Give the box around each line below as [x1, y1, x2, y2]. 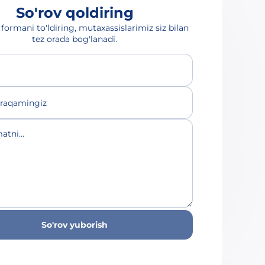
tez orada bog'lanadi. [32, 34, 117, 44]
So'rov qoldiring [15, 4, 134, 21]
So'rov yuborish [41, 219, 108, 230]
